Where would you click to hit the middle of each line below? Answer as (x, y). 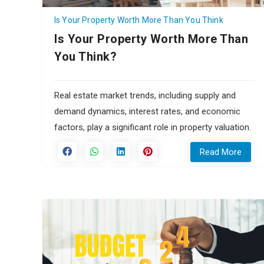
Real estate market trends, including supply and (145, 95)
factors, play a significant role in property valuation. (153, 127)
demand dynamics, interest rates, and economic (147, 111)
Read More (221, 152)
